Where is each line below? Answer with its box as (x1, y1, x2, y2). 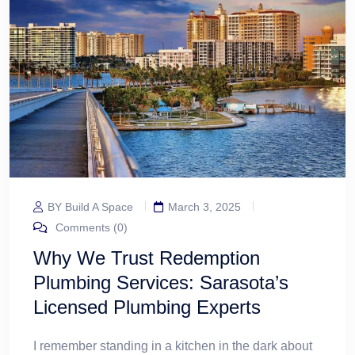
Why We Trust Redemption (33, 247, 260, 269)
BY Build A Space (48, 200, 133, 214)
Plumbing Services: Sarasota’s (33, 272, 288, 294)
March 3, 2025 (168, 200, 241, 214)
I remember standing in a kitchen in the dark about (33, 339, 312, 353)
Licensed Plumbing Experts (33, 296, 261, 319)
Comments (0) (52, 221, 128, 235)
